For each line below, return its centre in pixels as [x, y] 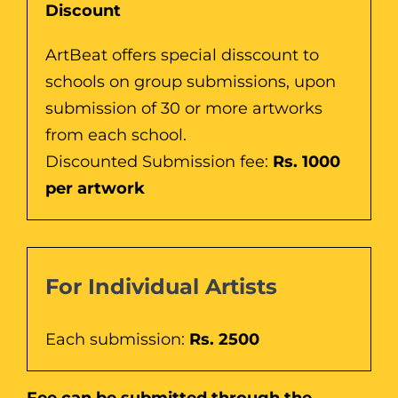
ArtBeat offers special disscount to [182, 55]
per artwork [95, 188]
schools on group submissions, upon [191, 81]
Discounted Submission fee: [159, 161]
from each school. [116, 135]
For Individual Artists [161, 286]
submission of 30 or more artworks [184, 108]
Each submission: [117, 339]
